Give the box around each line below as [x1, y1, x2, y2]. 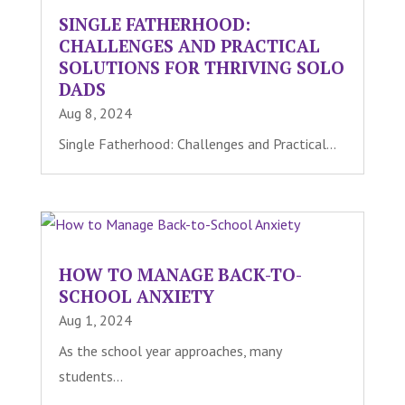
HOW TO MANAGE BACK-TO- [58, 263, 302, 287]
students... [58, 367, 123, 386]
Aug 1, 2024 [58, 311, 132, 330]
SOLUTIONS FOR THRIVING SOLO [58, 55, 344, 79]
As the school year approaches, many [58, 342, 281, 361]
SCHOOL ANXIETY [58, 285, 214, 308]
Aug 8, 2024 [58, 103, 132, 122]
